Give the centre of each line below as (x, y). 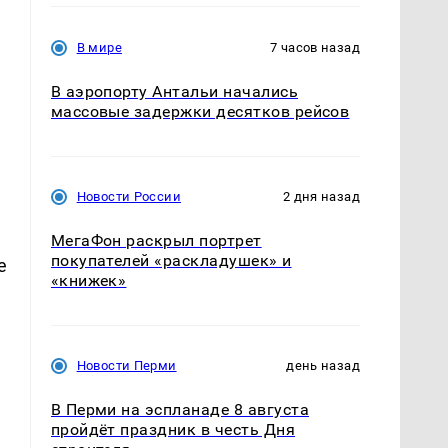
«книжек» (88, 281)
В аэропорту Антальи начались (174, 92)
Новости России (128, 197)
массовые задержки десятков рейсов (200, 112)
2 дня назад (321, 197)
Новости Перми (126, 366)
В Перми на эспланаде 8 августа (179, 410)
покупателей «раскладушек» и (171, 261)
